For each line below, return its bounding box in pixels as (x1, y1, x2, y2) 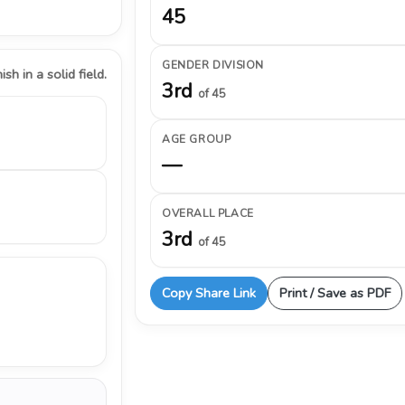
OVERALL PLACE (162, 206, 254, 221)
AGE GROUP (162, 132, 231, 146)
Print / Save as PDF (279, 284, 391, 302)
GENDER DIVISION (162, 58, 264, 72)
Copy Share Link (162, 284, 256, 302)
